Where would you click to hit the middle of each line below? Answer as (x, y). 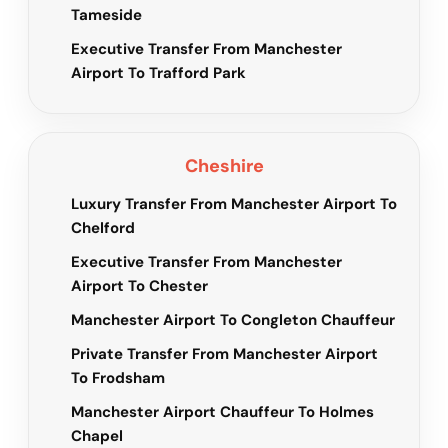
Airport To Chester (139, 286)
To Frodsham (118, 378)
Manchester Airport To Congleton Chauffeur (233, 320)
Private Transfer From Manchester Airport (224, 354)
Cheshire (224, 166)
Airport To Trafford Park (158, 73)
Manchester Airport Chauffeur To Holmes (222, 412)
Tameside (106, 15)
